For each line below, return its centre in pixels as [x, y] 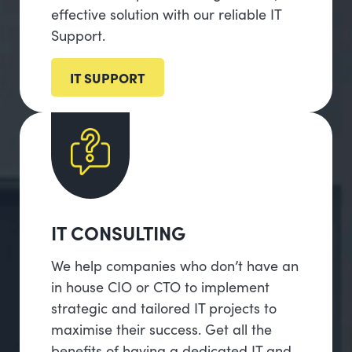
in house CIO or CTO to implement [160, 287]
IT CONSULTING [118, 233]
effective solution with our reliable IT [166, 14]
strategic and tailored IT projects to [164, 308]
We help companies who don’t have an [175, 266]
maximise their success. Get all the [161, 329]
